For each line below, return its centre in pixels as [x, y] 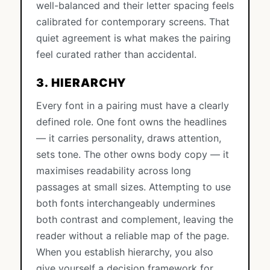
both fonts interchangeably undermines [126, 203]
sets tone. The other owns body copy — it [133, 154]
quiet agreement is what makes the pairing [133, 38]
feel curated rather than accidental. [116, 54]
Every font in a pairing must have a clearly [133, 105]
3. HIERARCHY [82, 83]
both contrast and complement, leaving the [135, 219]
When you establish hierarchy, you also [125, 252]
